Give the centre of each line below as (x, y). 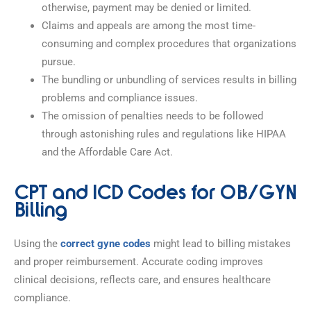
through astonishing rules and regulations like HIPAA (164, 134)
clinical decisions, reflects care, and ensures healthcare (142, 279)
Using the (37, 243)
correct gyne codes (106, 243)
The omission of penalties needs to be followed (152, 116)
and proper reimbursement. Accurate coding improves (138, 261)
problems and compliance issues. (121, 98)
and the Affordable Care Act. (107, 152)
